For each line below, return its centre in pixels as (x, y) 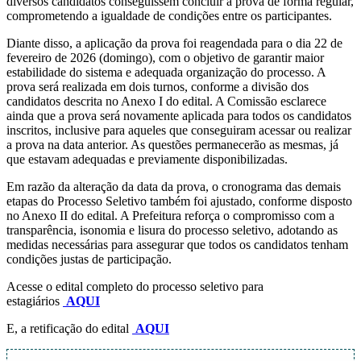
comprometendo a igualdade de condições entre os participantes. (169, 16)
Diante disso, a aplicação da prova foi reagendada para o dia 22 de (174, 44)
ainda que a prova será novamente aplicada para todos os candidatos (179, 116)
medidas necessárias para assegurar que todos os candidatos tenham (177, 245)
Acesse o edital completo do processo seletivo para (135, 287)
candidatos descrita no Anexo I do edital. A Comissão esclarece (166, 102)
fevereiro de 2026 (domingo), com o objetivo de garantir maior (165, 58)
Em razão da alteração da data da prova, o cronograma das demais (174, 187)
